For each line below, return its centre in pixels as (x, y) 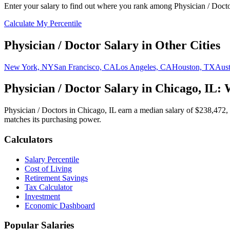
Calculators (28, 140)
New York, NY (29, 67)
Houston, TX (194, 67)
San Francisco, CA (85, 67)
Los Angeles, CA (144, 67)
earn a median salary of (156, 110)
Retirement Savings (56, 178)
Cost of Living (48, 168)
